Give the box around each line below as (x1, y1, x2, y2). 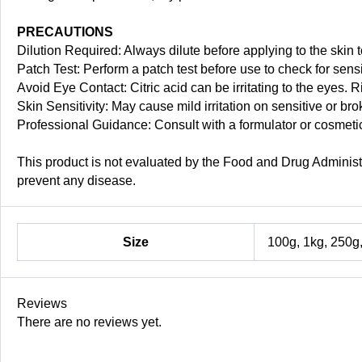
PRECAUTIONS (17, 25, 113, 40)
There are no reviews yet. (17, 315, 162, 330)
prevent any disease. (17, 174, 136, 188)
